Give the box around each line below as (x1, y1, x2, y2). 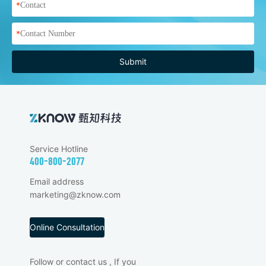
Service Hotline (30, 143, 88, 154)
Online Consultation (30, 222, 104, 233)
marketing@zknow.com (30, 189, 121, 200)
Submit (119, 56, 147, 67)
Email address (30, 176, 84, 187)
